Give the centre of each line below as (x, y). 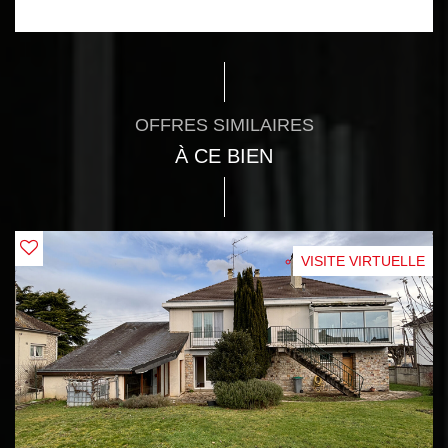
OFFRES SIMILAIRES (224, 124)
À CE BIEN (224, 155)
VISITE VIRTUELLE (363, 260)
